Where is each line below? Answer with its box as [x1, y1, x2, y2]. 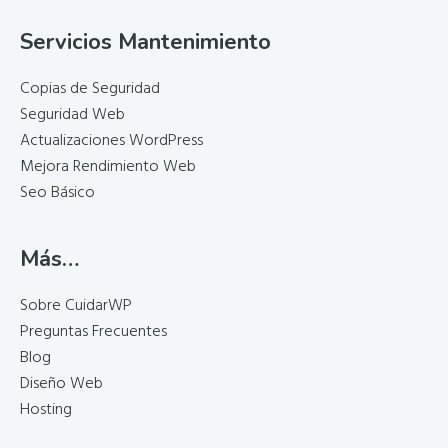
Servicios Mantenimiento [20, 27, 271, 58]
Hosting [20, 397, 72, 424]
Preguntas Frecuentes [20, 319, 167, 346]
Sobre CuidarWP [20, 293, 132, 320]
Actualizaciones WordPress [20, 128, 203, 155]
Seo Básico [20, 180, 95, 207]
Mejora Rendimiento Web [20, 154, 196, 181]
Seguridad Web [20, 102, 125, 129]
